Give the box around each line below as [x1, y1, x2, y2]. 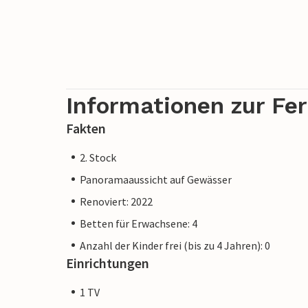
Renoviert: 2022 [80, 194, 153, 208]
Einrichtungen [66, 254, 149, 272]
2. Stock [80, 150, 116, 164]
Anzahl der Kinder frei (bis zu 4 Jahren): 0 [80, 238, 270, 252]
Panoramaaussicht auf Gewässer [80, 172, 232, 186]
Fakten [66, 119, 106, 137]
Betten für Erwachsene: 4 [80, 216, 197, 230]
